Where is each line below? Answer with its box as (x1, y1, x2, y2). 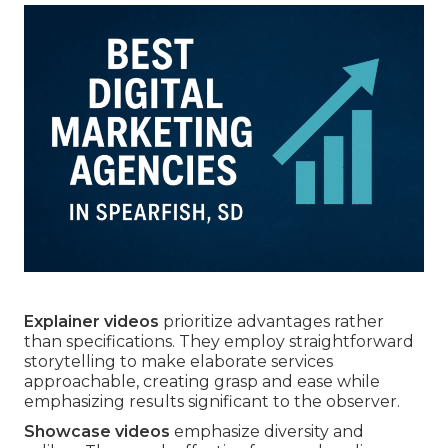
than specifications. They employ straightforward (24, 331, 414, 351)
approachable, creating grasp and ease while (24, 371, 380, 391)
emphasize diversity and (170, 421, 364, 441)
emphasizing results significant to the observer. (24, 391, 400, 411)
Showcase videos (24, 421, 170, 441)
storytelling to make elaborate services (24, 351, 333, 371)
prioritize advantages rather (159, 311, 384, 331)
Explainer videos (24, 311, 159, 331)
